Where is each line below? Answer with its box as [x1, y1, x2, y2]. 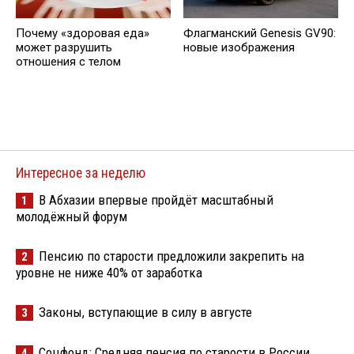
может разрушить [16, 40, 112, 55]
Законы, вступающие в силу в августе [39, 304, 252, 321]
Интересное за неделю [16, 165, 145, 182]
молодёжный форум [16, 209, 127, 225]
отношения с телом [16, 55, 121, 70]
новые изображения [183, 40, 295, 55]
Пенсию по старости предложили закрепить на [39, 248, 304, 265]
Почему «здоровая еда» [16, 26, 149, 41]
